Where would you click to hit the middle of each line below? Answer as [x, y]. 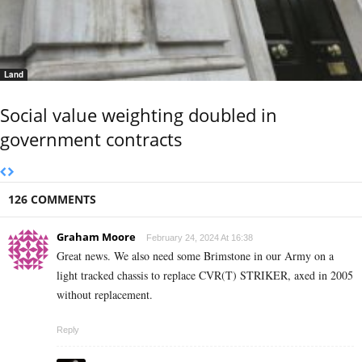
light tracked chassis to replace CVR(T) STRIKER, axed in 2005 [205, 275]
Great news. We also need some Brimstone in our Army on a [195, 255]
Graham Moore [96, 236]
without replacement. [105, 294]
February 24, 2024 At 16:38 [200, 237]
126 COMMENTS [52, 199]
